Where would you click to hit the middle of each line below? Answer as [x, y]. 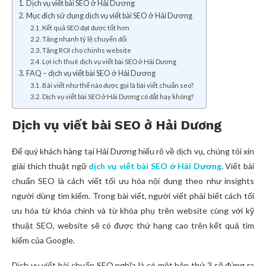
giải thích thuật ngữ [50, 166]
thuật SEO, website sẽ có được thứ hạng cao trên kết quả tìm [133, 226]
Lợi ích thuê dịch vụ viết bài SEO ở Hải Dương [110, 62]
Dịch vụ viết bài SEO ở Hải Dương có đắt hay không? [118, 97]
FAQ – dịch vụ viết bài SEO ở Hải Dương [91, 74]
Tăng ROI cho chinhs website [87, 50]
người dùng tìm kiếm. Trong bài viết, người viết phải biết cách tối [133, 196]
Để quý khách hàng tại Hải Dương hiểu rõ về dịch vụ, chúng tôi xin [133, 151]
